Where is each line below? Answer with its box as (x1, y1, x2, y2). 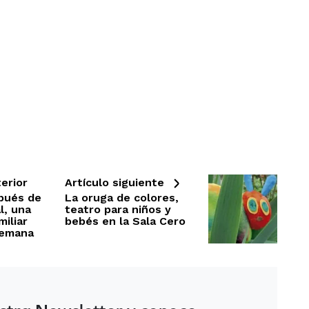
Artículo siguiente (64, 175, 168, 189)
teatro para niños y (64, 202, 171, 216)
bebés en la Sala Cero (64, 214, 186, 228)
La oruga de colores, (64, 190, 179, 204)
